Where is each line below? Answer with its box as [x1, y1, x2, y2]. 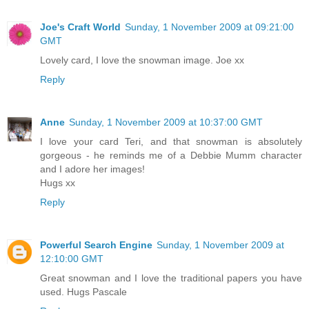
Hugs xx [40, 177, 75, 188]
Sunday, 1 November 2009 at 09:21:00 [125, 21, 294, 32]
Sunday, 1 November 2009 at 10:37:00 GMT [69, 116, 263, 128]
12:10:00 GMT [40, 252, 103, 264]
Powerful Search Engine [40, 239, 152, 250]
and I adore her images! [40, 163, 145, 175]
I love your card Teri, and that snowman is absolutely [40, 135, 302, 147]
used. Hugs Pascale [40, 286, 127, 297]
